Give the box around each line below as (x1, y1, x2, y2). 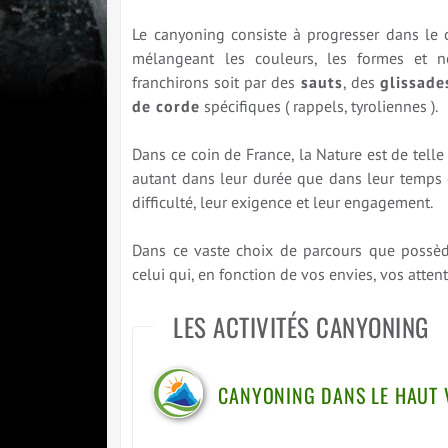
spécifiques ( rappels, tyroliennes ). (200, 96, 439, 117)
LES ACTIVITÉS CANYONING (173, 308, 429, 346)
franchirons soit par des (132, 72, 301, 93)
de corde (132, 96, 201, 117)
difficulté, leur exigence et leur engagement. (132, 192, 434, 213)
